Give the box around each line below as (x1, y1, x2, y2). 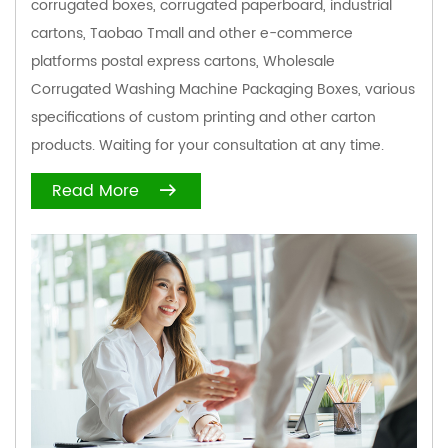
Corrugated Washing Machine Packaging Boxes (31, 77, 358, 101)
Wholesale (263, 49, 335, 73)
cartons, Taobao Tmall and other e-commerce (31, 21, 353, 45)
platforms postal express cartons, (31, 49, 263, 73)
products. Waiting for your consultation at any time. (31, 133, 384, 157)
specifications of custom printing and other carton (31, 105, 376, 129)
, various (358, 77, 415, 101)
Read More (52, 178, 139, 205)
